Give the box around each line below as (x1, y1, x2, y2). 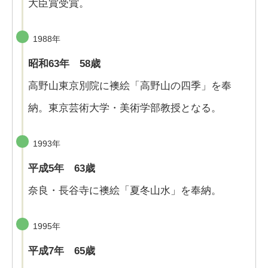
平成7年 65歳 (28, 245, 95, 257)
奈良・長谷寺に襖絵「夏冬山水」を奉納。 (28, 185, 221, 197)
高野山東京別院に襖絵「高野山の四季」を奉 (28, 80, 232, 92)
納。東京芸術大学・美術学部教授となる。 (28, 102, 221, 114)
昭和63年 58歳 (28, 58, 100, 70)
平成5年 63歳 (28, 163, 95, 175)
